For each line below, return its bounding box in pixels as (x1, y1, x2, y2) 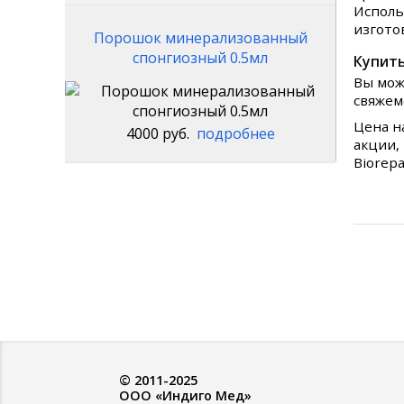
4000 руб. (125, 124, 197, 143)
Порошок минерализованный (93, 28, 308, 48)
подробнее (196, 124, 275, 143)
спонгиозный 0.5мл (133, 48, 268, 68)
